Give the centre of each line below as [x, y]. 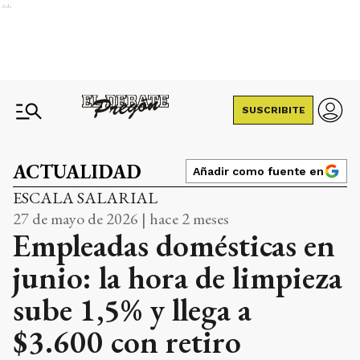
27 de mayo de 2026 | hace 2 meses [121, 219]
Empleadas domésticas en [174, 245]
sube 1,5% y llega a [132, 309]
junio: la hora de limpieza [178, 277]
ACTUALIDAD [77, 172]
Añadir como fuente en [258, 171]
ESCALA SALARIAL [85, 198]
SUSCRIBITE [273, 110]
